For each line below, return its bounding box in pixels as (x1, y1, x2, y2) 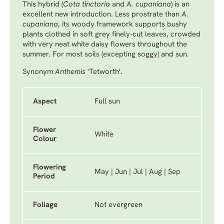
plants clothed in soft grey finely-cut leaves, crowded (22, 31, 200, 38)
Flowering (33, 164, 66, 171)
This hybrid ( (22, 1, 63, 8)
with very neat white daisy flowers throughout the (22, 41, 187, 48)
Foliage (33, 201, 57, 209)
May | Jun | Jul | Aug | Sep (94, 168, 180, 176)
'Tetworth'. (87, 68, 122, 76)
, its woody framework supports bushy (58, 21, 187, 28)
